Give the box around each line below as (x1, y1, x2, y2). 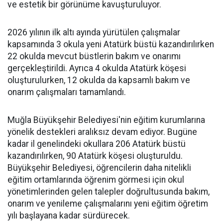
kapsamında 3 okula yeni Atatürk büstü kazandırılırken (7, 39, 214, 50)
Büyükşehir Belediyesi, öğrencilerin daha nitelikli (7, 163, 191, 173)
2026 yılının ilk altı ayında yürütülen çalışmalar (7, 27, 180, 38)
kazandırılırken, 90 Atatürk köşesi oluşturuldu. (7, 151, 183, 161)
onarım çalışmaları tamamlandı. (7, 87, 126, 98)
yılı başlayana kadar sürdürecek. (7, 211, 130, 221)
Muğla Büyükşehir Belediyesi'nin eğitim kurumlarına (7, 115, 205, 125)
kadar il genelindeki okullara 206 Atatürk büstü (7, 139, 186, 149)
